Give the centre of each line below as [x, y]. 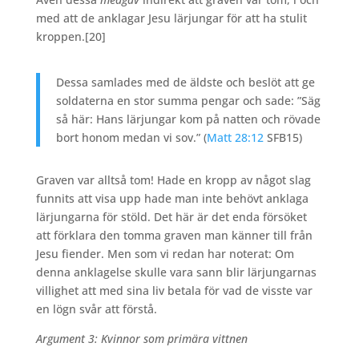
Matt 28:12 [235, 138]
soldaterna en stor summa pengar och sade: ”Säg [188, 101]
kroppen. [60, 37]
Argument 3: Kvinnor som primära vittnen [141, 339]
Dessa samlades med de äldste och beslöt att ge [185, 83]
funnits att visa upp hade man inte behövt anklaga [172, 199]
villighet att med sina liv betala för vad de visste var [174, 291]
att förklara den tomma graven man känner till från [174, 236]
